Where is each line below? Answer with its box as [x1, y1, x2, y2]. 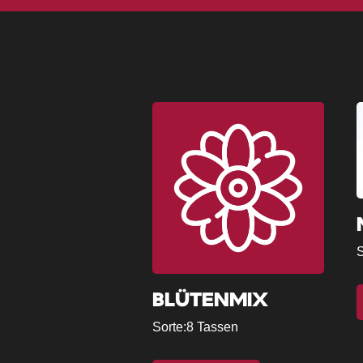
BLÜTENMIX [152, 290, 268, 310]
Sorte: [152, 319, 187, 334]
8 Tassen [186, 319, 239, 334]
